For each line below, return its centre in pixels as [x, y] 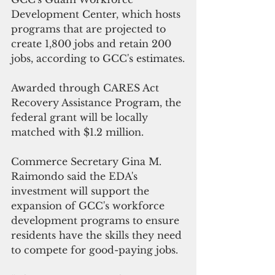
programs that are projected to [90, 29]
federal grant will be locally [81, 118]
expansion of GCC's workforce [89, 206]
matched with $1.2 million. [77, 132]
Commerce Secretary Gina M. [88, 162]
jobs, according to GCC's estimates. [98, 59]
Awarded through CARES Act [87, 88]
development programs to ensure [97, 221]
